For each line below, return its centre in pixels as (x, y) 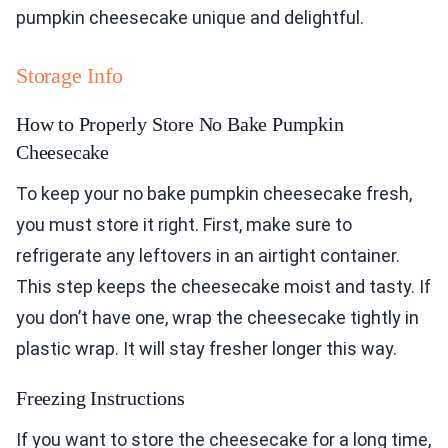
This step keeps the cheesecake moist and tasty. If (223, 287)
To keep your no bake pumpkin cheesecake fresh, (214, 194)
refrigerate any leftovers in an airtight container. (208, 256)
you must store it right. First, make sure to (184, 225)
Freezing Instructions (100, 398)
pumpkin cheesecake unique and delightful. (190, 18)
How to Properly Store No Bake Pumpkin (180, 124)
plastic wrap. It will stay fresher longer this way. (206, 349)
